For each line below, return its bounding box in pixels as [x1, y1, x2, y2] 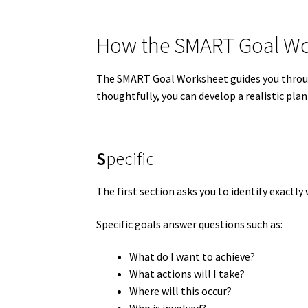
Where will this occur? [129, 284, 232, 298]
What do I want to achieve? [129, 250, 256, 264]
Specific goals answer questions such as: [96, 217, 283, 231]
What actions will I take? [129, 267, 245, 281]
